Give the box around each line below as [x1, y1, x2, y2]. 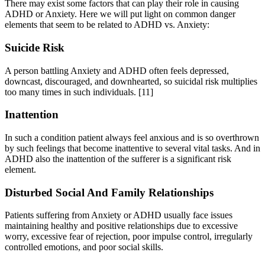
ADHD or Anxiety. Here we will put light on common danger [5, 9, 235, 20]
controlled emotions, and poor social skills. [5, 242, 163, 253]
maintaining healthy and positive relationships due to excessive [5, 221, 238, 231]
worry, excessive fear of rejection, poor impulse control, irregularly [5, 231, 253, 242]
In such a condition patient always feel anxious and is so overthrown [5, 132, 259, 143]
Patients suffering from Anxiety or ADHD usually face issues [5, 210, 232, 221]
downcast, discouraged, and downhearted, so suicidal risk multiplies [5, 76, 257, 86]
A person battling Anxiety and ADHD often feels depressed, [5, 65, 229, 76]
